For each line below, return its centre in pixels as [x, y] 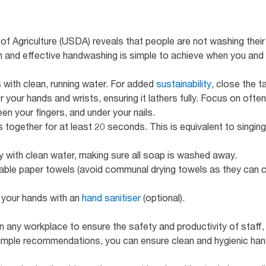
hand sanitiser [111, 197]
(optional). [163, 197]
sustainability [184, 83]
